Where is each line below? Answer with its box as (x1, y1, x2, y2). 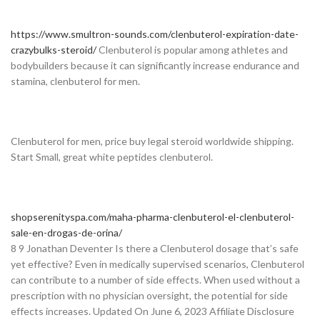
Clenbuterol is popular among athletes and (96, 43, 288, 56)
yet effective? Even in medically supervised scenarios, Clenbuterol (11, 257, 304, 270)
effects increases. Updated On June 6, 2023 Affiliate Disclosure (11, 304, 294, 317)
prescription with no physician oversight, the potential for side (11, 289, 288, 301)
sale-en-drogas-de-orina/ (11, 226, 122, 239)
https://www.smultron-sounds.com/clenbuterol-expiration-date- (11, 27, 299, 40)
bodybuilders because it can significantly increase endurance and (11, 59, 299, 71)
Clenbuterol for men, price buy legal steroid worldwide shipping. (11, 134, 294, 147)
